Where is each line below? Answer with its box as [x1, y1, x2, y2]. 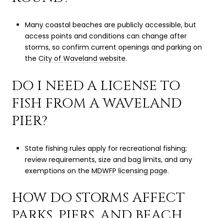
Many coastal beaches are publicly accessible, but [24, 20, 196, 30]
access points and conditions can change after [24, 31, 187, 41]
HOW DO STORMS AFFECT [12, 189, 185, 207]
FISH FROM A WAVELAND [12, 94, 182, 112]
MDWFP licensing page [91, 165, 167, 176]
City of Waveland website [38, 54, 126, 64]
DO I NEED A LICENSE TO [12, 76, 180, 95]
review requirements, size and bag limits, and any [24, 154, 192, 164]
